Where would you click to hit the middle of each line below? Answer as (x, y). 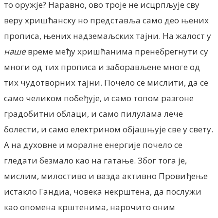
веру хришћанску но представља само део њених (106, 20)
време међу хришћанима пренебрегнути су (117, 51)
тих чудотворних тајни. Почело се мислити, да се (106, 82)
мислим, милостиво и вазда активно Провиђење (106, 176)
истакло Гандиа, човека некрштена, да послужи (103, 191)
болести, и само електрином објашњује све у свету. (109, 129)
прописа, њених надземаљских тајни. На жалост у (108, 36)
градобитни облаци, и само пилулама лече (93, 113)
